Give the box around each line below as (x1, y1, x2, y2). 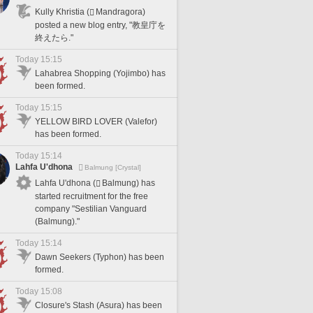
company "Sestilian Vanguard (35, 203, 147, 214)
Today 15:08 (15, 286, 62, 296)
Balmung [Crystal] (85, 163, 141, 171)
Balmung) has (102, 177, 155, 188)
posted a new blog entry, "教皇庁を (35, 20, 166, 30)
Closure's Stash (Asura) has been (35, 300, 162, 310)
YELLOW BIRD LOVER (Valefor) (35, 117, 157, 126)
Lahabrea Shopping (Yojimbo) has (35, 68, 166, 78)
